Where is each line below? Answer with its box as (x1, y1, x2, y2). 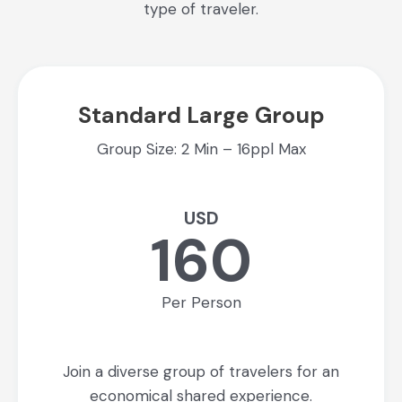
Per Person (161, 292, 241, 312)
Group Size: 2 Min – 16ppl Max (96, 138, 306, 159)
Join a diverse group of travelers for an (63, 361, 339, 381)
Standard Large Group (77, 100, 325, 130)
